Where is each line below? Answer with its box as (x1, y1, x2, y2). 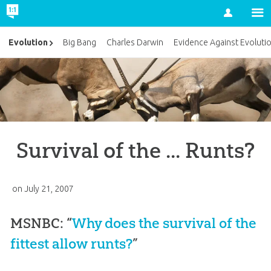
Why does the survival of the (71, 214, 256, 232)
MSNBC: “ (10, 214, 72, 232)
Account (191, 22, 223, 32)
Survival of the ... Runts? (16, 137, 255, 163)
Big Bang (63, 38, 97, 48)
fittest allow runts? (10, 235, 132, 252)
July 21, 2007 (24, 183, 74, 194)
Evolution (8, 38, 48, 48)
